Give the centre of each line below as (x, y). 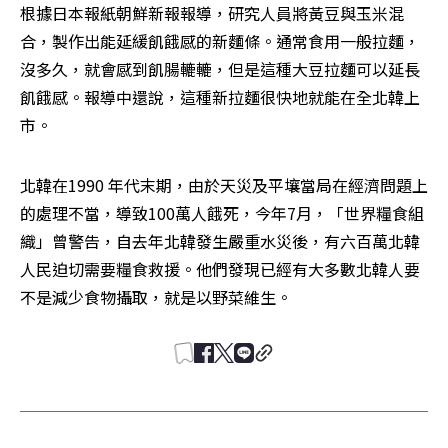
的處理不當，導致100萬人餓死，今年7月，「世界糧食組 (222, 212)
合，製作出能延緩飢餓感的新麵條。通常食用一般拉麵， (220, 40)
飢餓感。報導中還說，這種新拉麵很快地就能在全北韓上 (220, 96)
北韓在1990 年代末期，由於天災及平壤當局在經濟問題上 (224, 184)
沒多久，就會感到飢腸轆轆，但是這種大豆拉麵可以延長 (220, 68)
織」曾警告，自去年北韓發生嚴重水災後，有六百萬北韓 (220, 240)
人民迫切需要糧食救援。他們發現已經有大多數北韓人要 (220, 268)
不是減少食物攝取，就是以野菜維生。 (158, 296)
